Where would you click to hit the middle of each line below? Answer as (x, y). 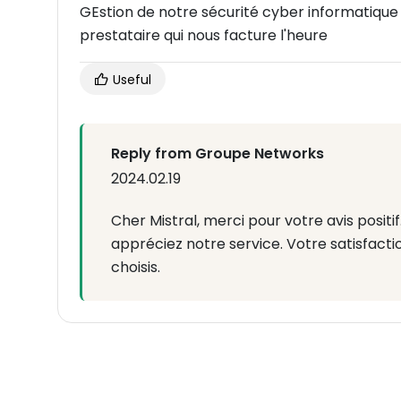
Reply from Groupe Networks (218, 153)
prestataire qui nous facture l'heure (204, 35)
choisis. (136, 267)
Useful (130, 79)
